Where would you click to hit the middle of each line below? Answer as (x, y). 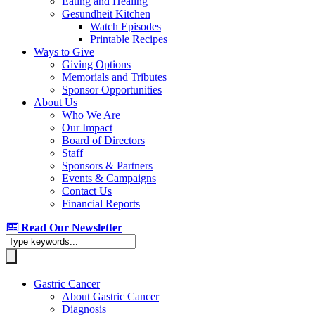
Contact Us (87, 191)
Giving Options (96, 64)
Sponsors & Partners (107, 166)
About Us (56, 102)
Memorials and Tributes (114, 77)
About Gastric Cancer (110, 296)
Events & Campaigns (109, 178)
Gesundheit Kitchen (106, 14)
